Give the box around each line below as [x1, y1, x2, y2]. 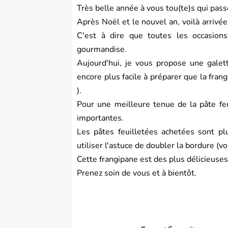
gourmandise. [77, 44, 127, 55]
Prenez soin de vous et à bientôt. [77, 167, 197, 179]
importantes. [77, 112, 124, 124]
